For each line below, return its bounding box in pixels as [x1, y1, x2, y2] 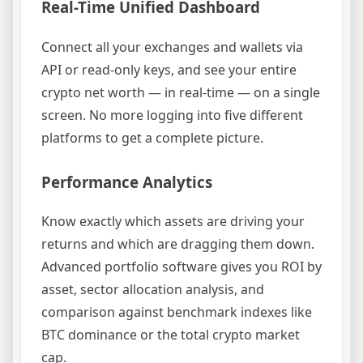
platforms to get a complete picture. [41, 128, 263, 147]
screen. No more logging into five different [41, 105, 303, 124]
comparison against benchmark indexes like [41, 303, 312, 322]
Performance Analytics [41, 171, 212, 192]
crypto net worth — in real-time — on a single [41, 83, 320, 101]
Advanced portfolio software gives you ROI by [41, 258, 322, 276]
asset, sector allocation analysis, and [41, 280, 264, 299]
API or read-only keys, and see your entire [41, 60, 297, 79]
